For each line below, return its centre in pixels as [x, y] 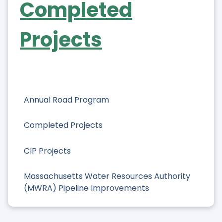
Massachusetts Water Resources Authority [107, 176]
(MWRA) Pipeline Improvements [86, 188]
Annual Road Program [66, 100]
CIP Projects [47, 151]
